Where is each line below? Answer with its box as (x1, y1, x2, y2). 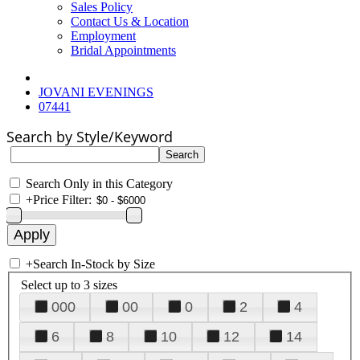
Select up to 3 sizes (21, 277, 117, 292)
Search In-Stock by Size (33, 257, 155, 271)
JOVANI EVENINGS (39, 85, 153, 99)
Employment (71, 29, 136, 43)
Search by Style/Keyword (6, 127, 173, 146)
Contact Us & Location (71, 14, 189, 28)
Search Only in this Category (26, 177, 173, 190)
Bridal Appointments (71, 43, 176, 57)
